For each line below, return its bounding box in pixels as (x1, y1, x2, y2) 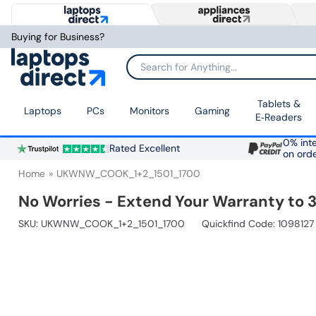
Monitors (130, 104, 169, 117)
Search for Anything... (127, 66, 223, 78)
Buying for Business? (11, 30, 104, 43)
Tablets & (257, 97, 300, 111)
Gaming (195, 104, 230, 117)
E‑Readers (255, 111, 302, 124)
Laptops (24, 104, 61, 117)
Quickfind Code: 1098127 (202, 217, 314, 231)
